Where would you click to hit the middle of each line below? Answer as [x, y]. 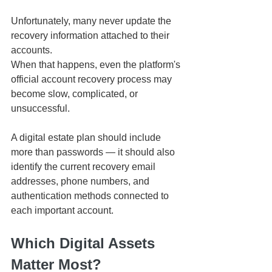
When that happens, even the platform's [97, 65]
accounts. [32, 50]
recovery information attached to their [91, 36]
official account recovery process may [93, 80]
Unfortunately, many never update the [92, 21]
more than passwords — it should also [94, 152]
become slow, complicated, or [76, 94]
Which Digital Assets [85, 243]
